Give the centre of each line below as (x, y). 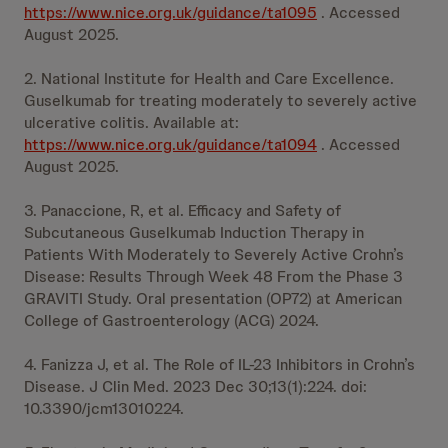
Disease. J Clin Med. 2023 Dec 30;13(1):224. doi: (195, 386)
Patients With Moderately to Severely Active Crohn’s (214, 254)
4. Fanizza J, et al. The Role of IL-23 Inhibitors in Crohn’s (219, 364)
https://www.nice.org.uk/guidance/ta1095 (170, 12)
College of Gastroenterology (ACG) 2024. (171, 320)
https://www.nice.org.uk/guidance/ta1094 (170, 144)
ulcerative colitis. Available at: (131, 122)
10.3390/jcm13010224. (104, 408)
